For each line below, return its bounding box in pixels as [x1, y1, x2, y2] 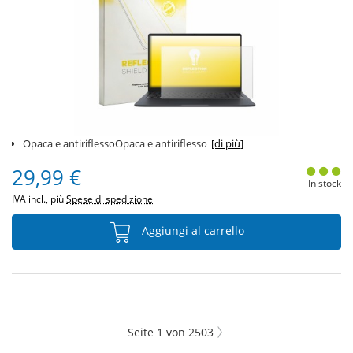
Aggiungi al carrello [139, 223, 244, 239]
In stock [307, 176, 341, 190]
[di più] [211, 136, 243, 150]
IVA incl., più [12, 192, 66, 206]
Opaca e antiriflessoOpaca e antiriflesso [23, 136, 207, 150]
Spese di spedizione [66, 192, 153, 206]
